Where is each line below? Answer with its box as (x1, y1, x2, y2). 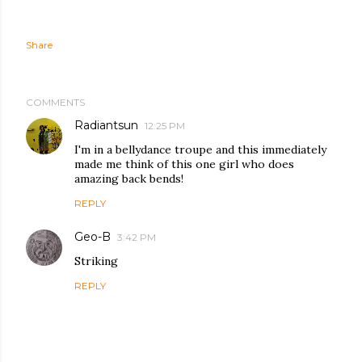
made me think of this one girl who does (74, 157, 294, 171)
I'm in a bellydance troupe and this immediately (74, 142, 326, 157)
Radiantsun (74, 118, 138, 133)
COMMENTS (26, 96, 85, 108)
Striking (74, 254, 118, 268)
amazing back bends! (74, 171, 183, 186)
